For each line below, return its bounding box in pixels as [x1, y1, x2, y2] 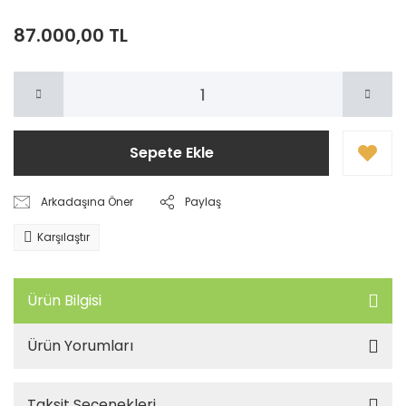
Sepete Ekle [129, 142, 214, 163]
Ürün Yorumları [27, 335, 133, 356]
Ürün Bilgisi [27, 290, 101, 311]
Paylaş [185, 194, 222, 209]
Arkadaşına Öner [41, 194, 134, 209]
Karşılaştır [37, 229, 90, 245]
